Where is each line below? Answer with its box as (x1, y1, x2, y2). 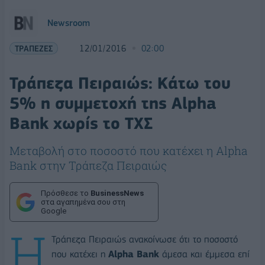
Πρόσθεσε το (41, 189, 91, 198)
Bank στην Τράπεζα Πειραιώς (9, 158, 167, 173)
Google (41, 206, 66, 215)
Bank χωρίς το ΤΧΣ (9, 114, 153, 133)
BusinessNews (91, 189, 144, 198)
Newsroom (47, 18, 90, 28)
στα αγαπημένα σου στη (41, 198, 125, 206)
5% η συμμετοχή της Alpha (9, 93, 216, 113)
